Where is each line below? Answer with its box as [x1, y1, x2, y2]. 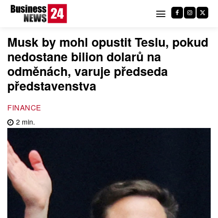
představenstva [7, 77, 96, 94]
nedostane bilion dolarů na [7, 48, 161, 65]
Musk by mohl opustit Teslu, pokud [7, 33, 208, 51]
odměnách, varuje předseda [7, 62, 168, 80]
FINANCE [7, 102, 41, 112]
